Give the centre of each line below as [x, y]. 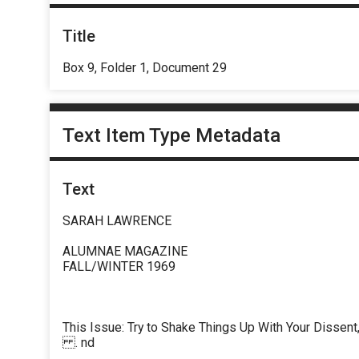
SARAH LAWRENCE [117, 221]
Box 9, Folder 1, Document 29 [145, 67]
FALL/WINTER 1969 [119, 267]
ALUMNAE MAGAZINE [125, 252]
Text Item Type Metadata [171, 136]
